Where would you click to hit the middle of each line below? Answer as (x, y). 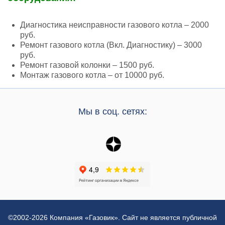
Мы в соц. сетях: (113, 111)
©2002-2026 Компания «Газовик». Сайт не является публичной (113, 217)
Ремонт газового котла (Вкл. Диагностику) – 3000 (111, 45)
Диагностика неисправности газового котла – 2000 (115, 25)
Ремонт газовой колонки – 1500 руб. (87, 65)
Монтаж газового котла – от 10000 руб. (92, 75)
